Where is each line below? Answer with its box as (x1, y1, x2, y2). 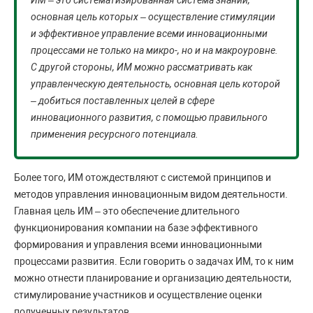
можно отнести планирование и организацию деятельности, (14, 272, 291, 284)
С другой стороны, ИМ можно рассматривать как (31, 61, 252, 73)
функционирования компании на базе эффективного (14, 222, 258, 234)
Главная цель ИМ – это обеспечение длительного (14, 205, 240, 217)
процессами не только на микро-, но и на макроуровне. (31, 45, 278, 57)
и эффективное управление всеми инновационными (31, 28, 268, 40)
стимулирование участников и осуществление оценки (14, 289, 262, 301)
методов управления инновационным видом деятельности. (14, 189, 288, 201)
